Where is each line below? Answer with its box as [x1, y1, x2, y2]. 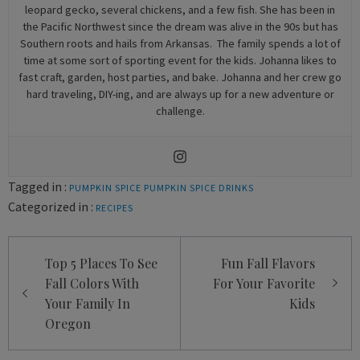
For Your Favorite [213, 275, 315, 292]
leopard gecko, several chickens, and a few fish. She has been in [25, 2, 335, 18]
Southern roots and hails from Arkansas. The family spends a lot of [19, 36, 341, 51]
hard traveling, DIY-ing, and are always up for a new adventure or [26, 87, 334, 102]
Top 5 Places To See [45, 255, 157, 272]
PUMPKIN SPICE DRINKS [144, 182, 254, 194]
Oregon [45, 315, 91, 333]
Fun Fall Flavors [221, 255, 315, 272]
